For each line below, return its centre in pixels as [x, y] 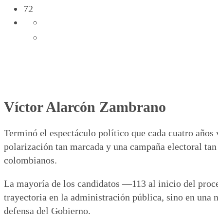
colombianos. [30, 160]
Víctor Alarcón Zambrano [85, 107]
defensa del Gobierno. [47, 211]
